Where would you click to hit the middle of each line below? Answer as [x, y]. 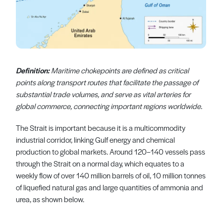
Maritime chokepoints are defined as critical [119, 70]
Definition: [33, 70]
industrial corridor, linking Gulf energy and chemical [95, 139]
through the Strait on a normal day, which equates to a [100, 163]
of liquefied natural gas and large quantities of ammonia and [110, 187]
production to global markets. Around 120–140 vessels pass [111, 151]
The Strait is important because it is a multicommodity [101, 127]
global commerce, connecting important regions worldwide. [109, 106]
